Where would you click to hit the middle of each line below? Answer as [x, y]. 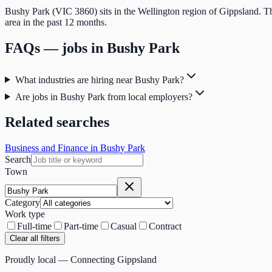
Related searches [57, 122]
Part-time [81, 226]
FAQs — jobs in [56, 48]
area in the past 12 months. [56, 22]
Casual [124, 226]
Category [22, 203]
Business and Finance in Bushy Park [75, 148]
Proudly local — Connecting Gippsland [81, 260]
